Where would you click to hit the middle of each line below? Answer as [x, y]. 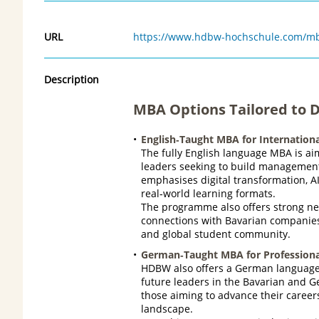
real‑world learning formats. [208, 193]
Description [72, 79]
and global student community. [215, 234]
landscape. [167, 308]
